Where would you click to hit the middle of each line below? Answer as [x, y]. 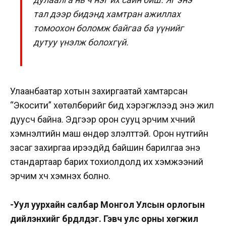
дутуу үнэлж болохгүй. [81, 42]
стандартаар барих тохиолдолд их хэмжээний [107, 161]
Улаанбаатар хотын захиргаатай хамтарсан [99, 91]
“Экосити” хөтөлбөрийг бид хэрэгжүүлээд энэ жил [112, 105]
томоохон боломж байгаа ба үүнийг [109, 28]
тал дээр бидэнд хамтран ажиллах [107, 14]
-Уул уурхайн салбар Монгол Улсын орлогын [107, 204]
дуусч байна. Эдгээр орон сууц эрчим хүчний [103, 119]
